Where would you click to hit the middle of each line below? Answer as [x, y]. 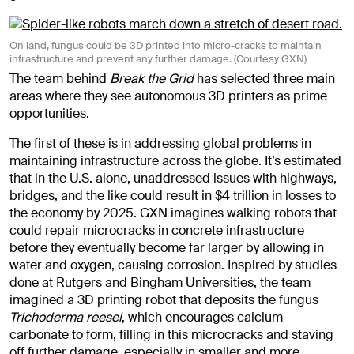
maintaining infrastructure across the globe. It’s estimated [175, 161]
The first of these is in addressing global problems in [160, 144]
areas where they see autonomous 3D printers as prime [168, 96]
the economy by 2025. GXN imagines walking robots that [173, 213]
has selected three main [264, 79]
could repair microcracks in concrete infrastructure [157, 231]
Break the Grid [152, 79]
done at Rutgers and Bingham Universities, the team [160, 283]
